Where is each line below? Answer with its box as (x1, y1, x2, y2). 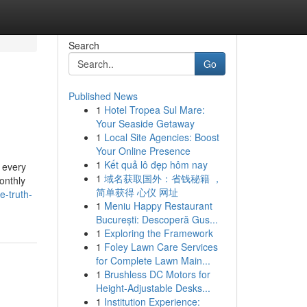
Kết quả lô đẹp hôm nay (103, 158, 208, 171)
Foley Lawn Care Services (103, 240, 218, 254)
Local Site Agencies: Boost (103, 130, 219, 144)
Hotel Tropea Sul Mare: (103, 103, 205, 116)
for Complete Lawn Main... (95, 254, 210, 267)
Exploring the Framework (103, 226, 213, 240)
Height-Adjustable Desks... (95, 281, 210, 295)
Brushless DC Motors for (103, 267, 210, 281)
